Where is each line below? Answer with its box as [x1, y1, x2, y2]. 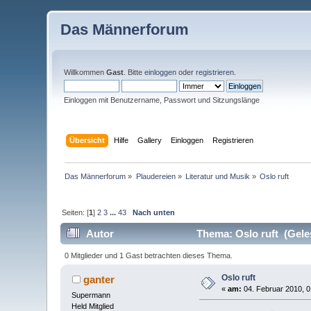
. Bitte [124, 68, 145, 76]
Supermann [72, 290, 111, 299]
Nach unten [133, 208, 176, 217]
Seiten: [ [62, 208, 90, 217]
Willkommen [64, 68, 107, 76]
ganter [83, 273, 115, 285]
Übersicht [69, 135, 105, 144]
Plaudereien [135, 171, 176, 180]
